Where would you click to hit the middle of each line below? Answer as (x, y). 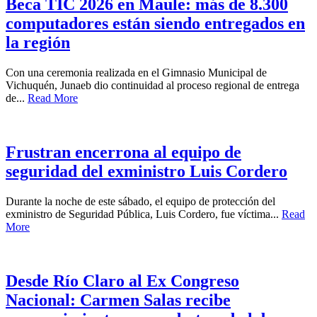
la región (38, 42)
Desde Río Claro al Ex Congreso (122, 281)
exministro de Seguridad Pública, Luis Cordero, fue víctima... (144, 214)
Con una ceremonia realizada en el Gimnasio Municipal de (136, 72)
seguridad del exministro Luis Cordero (146, 171)
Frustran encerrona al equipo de (123, 152)
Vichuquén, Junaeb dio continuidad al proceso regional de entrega (152, 85)
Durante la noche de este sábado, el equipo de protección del (140, 201)
